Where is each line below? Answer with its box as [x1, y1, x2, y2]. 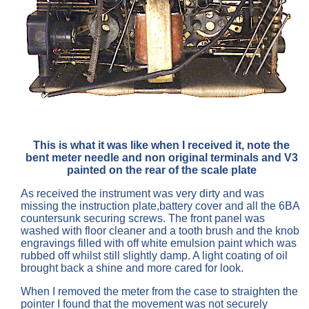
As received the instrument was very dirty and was [21, 187, 264, 199]
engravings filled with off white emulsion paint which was [21, 237, 297, 249]
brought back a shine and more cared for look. [21, 261, 243, 274]
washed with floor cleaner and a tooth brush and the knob [21, 224, 299, 237]
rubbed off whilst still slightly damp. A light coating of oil [21, 249, 288, 261]
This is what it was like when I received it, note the [33, 139, 290, 151]
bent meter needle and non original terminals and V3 [25, 151, 298, 163]
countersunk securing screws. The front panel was [21, 212, 265, 224]
